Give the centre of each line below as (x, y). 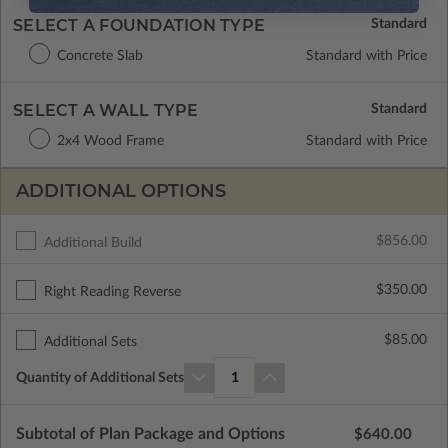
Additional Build (92, 242)
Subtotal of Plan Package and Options (150, 434)
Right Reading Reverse (112, 292)
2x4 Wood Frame (110, 140)
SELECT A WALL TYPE (106, 110)
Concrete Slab (100, 55)
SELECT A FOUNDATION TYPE (139, 25)
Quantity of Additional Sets (100, 377)
